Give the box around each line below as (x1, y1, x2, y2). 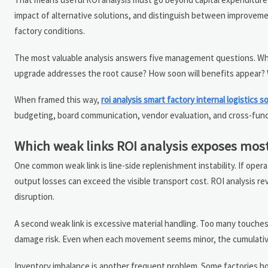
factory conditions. (14, 25, 85, 36)
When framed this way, (14, 94, 101, 106)
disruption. (14, 191, 54, 202)
